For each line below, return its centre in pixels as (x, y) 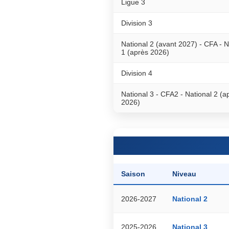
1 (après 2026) (145, 52)
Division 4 (137, 73)
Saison (133, 174)
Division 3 (137, 23)
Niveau (184, 174)
